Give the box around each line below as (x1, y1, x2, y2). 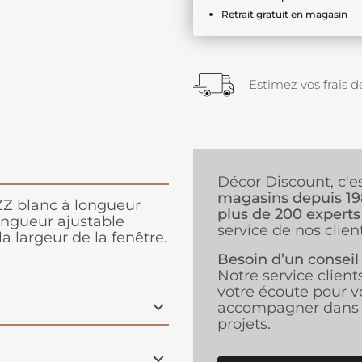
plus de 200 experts (217, 205, 360, 224)
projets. (217, 315, 271, 334)
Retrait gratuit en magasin (221, 8, 347, 20)
